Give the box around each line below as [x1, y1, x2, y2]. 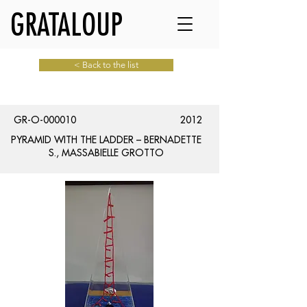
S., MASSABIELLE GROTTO [49, 147, 164, 159]
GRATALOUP [10, 5, 123, 42]
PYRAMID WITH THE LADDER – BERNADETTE [11, 134, 201, 146]
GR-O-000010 [14, 114, 76, 126]
